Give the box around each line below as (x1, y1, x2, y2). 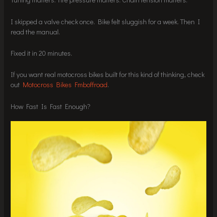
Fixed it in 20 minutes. (11, 48, 73, 58)
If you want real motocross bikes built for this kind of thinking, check (11, 70, 205, 79)
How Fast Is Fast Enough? (11, 101, 91, 111)
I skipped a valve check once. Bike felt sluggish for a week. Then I (11, 16, 201, 26)
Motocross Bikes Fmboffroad (23, 80, 108, 90)
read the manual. (11, 27, 61, 36)
